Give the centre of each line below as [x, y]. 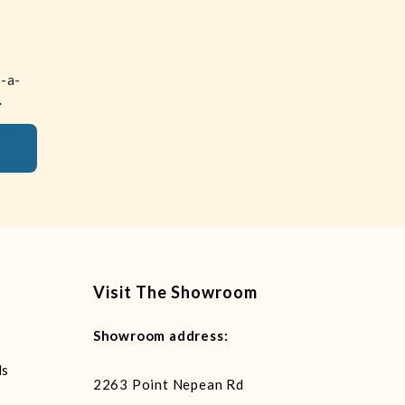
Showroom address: [160, 336]
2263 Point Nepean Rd [168, 385]
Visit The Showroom [175, 292]
